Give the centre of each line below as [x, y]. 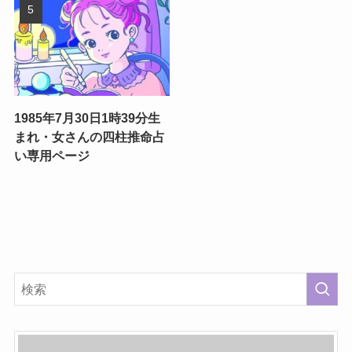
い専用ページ [51, 155]
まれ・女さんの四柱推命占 [89, 136]
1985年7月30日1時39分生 [87, 117]
